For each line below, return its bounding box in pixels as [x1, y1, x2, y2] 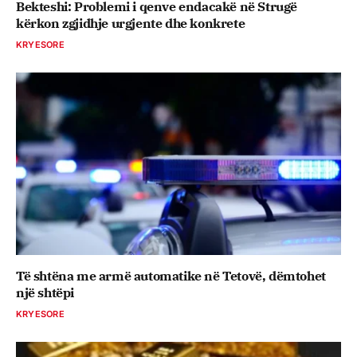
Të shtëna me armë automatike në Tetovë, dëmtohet [16, 268, 326, 284]
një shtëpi [16, 284, 74, 301]
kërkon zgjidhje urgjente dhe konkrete [16, 14, 245, 31]
